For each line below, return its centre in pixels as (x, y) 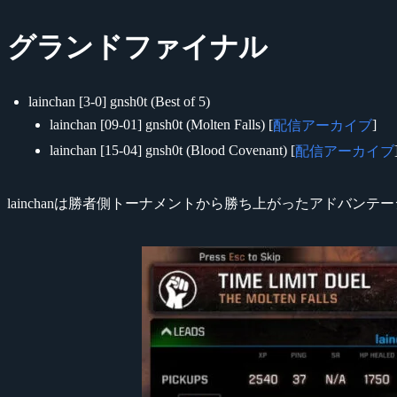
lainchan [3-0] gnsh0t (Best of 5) (119, 101)
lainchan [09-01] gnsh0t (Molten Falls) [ (161, 124)
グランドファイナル (138, 47)
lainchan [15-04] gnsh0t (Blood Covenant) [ (172, 150)
